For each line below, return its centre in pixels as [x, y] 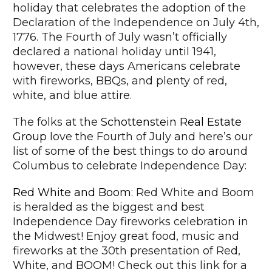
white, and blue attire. [72, 95]
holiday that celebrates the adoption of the [129, 8]
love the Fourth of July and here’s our [150, 136]
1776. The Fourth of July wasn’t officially [120, 37]
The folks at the [57, 122]
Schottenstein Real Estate [171, 122]
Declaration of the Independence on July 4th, [136, 22]
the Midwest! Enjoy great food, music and [126, 236]
